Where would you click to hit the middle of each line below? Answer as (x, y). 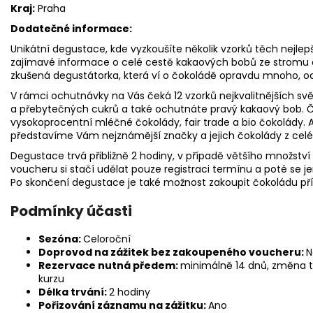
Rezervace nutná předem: (109, 265)
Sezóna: (61, 239)
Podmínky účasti (71, 211)
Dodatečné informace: (71, 28)
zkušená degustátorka (65, 75)
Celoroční (107, 239)
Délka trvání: (74, 292)
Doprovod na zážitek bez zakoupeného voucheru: (172, 252)
